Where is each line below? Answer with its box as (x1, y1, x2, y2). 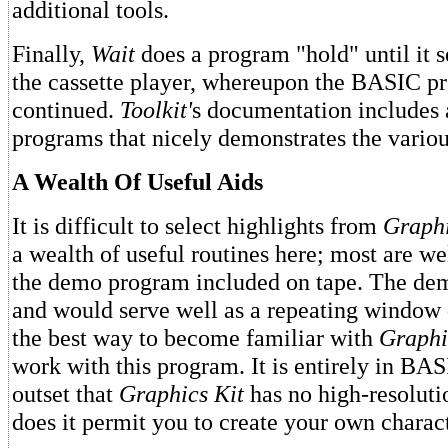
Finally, (12, 40, 91, 67)
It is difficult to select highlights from (12, 212, 383, 239)
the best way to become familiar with (12, 324, 379, 351)
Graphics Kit (119, 380, 244, 407)
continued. (12, 96, 120, 123)
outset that (12, 380, 119, 407)
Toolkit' (120, 96, 192, 123)
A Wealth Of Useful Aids (12, 168, 263, 195)
